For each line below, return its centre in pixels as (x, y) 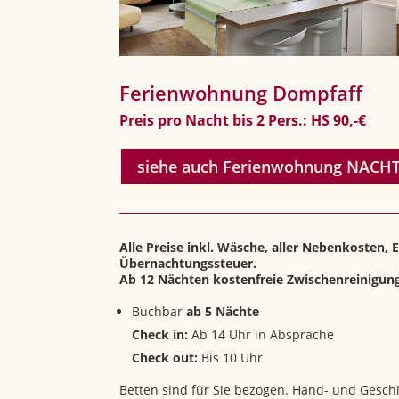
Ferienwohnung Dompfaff (241, 92)
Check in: (160, 335)
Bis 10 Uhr (231, 358)
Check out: (165, 358)
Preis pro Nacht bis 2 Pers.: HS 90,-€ (243, 120)
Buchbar (159, 312)
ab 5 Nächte (223, 312)
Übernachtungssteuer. (188, 264)
